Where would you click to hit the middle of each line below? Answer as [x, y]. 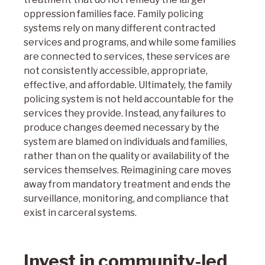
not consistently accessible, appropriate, [116, 71]
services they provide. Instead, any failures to [125, 113]
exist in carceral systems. [80, 213]
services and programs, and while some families [130, 42]
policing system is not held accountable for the [129, 99]
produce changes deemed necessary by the [122, 127]
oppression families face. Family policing [114, 14]
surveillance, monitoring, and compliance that [126, 198]
